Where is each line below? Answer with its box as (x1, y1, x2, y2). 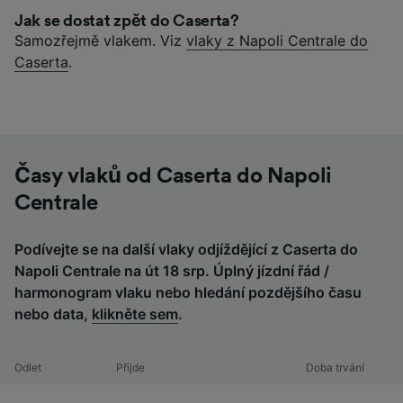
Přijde (115, 360, 145, 374)
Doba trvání (306, 360, 365, 374)
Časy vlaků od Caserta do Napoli (14, 165, 332, 187)
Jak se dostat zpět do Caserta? (14, 12, 239, 29)
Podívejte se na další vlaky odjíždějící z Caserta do (14, 239, 358, 258)
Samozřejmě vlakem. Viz (14, 31, 186, 49)
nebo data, (14, 304, 92, 323)
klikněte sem (92, 304, 178, 323)
